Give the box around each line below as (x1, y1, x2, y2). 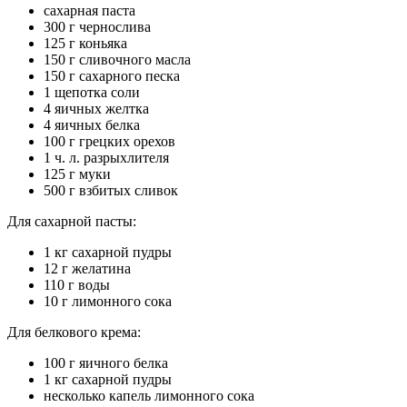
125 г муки (44, 165, 111, 182)
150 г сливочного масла (44, 51, 191, 67)
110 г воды (44, 276, 110, 293)
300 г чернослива (44, 18, 151, 35)
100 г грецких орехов (44, 133, 175, 149)
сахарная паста (44, 2, 135, 18)
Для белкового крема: (7, 323, 141, 340)
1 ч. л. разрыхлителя (44, 149, 169, 165)
